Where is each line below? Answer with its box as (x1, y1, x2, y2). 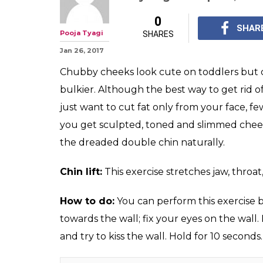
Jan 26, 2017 (60, 46, 104, 55)
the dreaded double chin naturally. (60, 136, 225, 148)
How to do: (60, 195, 114, 207)
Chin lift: (60, 166, 102, 177)
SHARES (142, 29, 174, 39)
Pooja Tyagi (60, 28, 103, 37)
